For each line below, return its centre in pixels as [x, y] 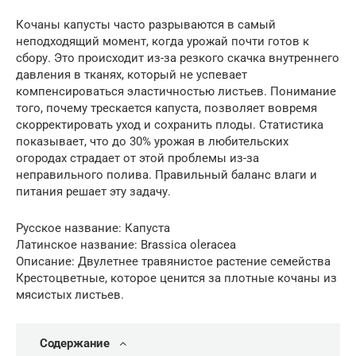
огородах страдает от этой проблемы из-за [137, 158]
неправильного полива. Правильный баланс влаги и [166, 175]
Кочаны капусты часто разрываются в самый [146, 25]
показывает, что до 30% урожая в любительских [152, 141]
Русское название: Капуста [93, 228]
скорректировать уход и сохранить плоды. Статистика [170, 125]
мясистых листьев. [70, 295]
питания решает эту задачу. [93, 192]
